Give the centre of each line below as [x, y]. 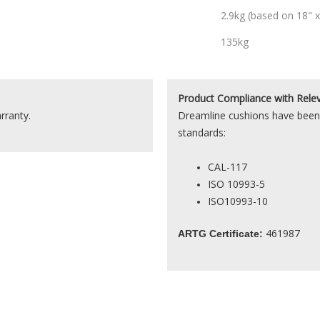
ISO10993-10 [239, 201]
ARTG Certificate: [220, 234]
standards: [202, 132]
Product [196, 98]
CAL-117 [227, 167]
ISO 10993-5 [236, 184]
